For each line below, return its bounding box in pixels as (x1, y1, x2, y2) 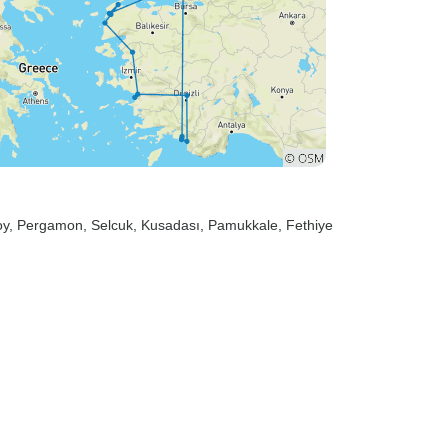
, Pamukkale (200, 217, 278, 233)
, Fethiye (278, 217, 333, 233)
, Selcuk (83, 217, 133, 233)
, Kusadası (133, 217, 200, 233)
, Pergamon (9, 217, 83, 233)
